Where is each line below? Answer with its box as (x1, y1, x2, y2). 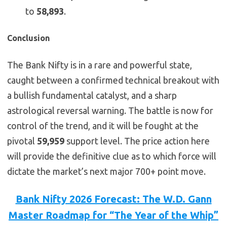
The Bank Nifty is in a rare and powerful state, (7, 60, 192, 70)
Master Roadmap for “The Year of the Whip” (9, 209, 218, 221)
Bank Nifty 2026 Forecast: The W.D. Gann (15, 193, 212, 205)
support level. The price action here (64, 136, 210, 146)
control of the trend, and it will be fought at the (7, 121, 199, 131)
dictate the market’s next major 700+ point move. (7, 166, 206, 177)
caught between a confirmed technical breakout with (7, 75, 219, 86)
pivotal (7, 136, 37, 146)
